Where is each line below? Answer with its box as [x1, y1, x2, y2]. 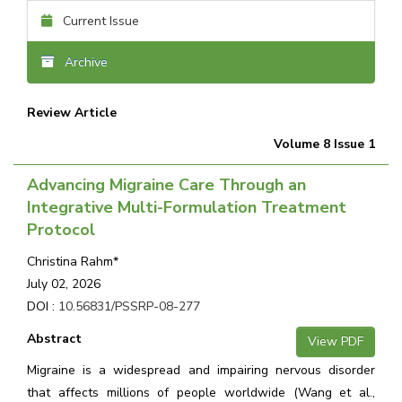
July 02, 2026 [27, 275, 100, 293]
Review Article [27, 104, 117, 121]
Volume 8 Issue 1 [274, 135, 375, 153]
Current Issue [52, 13, 139, 30]
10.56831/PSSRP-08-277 [58, 298, 200, 315]
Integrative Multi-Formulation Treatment [27, 197, 346, 218]
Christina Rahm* [27, 253, 118, 270]
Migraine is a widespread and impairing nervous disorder [27, 362, 375, 379]
